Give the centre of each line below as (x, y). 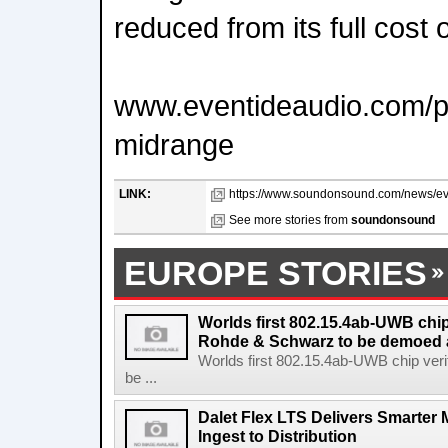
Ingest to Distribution (277, 436)
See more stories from (290, 220)
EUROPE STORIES (275, 273)
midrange (174, 144)
